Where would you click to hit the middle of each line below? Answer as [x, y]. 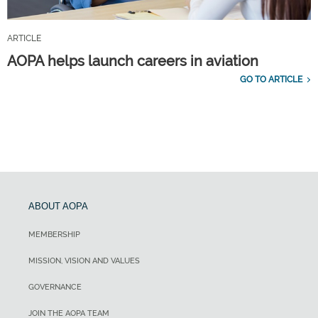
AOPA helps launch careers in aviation [133, 61]
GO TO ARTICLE [271, 80]
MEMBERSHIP [54, 235]
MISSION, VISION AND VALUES [84, 261]
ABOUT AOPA [58, 207]
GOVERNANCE [55, 287]
